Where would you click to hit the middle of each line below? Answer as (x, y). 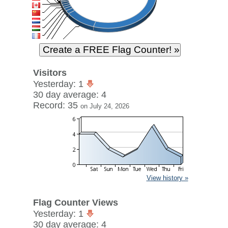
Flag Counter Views (75, 203)
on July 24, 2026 (105, 106)
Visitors (50, 73)
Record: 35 (56, 105)
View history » (167, 178)
